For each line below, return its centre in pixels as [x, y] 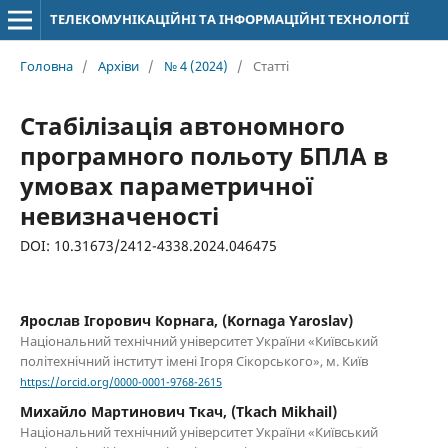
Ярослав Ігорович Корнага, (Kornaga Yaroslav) [186, 320]
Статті [270, 65]
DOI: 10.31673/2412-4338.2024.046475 [148, 245]
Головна [46, 65]
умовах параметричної [166, 185]
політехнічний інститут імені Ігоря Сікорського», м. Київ [193, 360]
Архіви [118, 65]
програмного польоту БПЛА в [203, 155]
